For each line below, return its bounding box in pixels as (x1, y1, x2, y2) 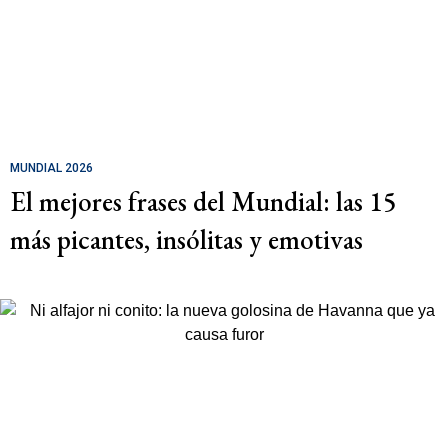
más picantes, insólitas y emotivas (10, 221, 363, 257)
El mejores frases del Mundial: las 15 (10, 183, 397, 219)
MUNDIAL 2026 (10, 160, 93, 175)
